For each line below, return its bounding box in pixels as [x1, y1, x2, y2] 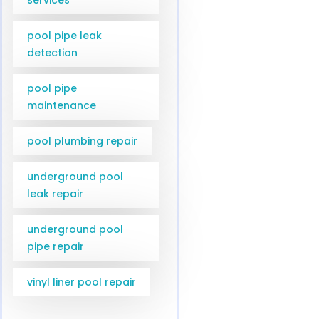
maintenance [27, 98, 96, 113]
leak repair [27, 186, 83, 201]
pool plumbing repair [27, 133, 137, 148]
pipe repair [27, 239, 84, 253]
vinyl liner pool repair [27, 274, 136, 289]
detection [27, 45, 78, 60]
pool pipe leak [27, 28, 102, 43]
